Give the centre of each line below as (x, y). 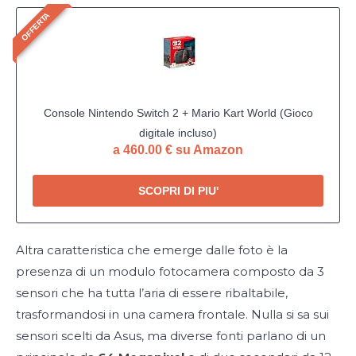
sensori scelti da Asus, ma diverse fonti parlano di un (171, 335)
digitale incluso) (178, 132)
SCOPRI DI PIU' (178, 190)
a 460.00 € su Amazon (178, 149)
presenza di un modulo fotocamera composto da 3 (170, 271)
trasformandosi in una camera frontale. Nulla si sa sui (172, 314)
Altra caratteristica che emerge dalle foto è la (152, 250)
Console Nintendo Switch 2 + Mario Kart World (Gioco (178, 112)
